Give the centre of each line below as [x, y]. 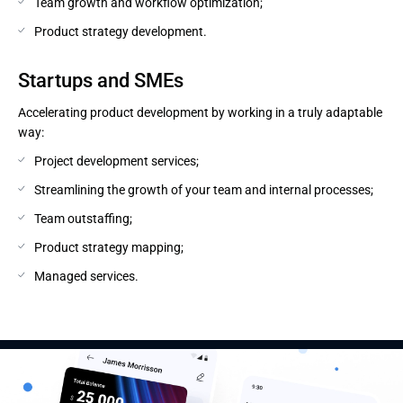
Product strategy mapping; [109, 247]
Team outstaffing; [83, 219]
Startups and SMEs [101, 81]
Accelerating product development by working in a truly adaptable [200, 112]
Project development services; [116, 161]
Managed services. [86, 276]
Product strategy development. [121, 31]
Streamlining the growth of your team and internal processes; [204, 190]
